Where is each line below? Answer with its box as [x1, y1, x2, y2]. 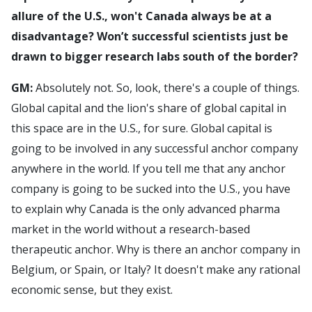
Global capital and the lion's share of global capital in [11, 100, 286, 116]
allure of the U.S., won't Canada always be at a [11, 8, 272, 24]
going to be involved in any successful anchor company [11, 141, 298, 156]
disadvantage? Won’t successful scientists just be [11, 29, 288, 44]
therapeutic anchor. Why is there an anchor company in [11, 242, 300, 257]
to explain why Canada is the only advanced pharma [11, 201, 280, 217]
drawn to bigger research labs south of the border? [11, 49, 298, 64]
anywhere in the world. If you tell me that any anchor [11, 161, 286, 176]
